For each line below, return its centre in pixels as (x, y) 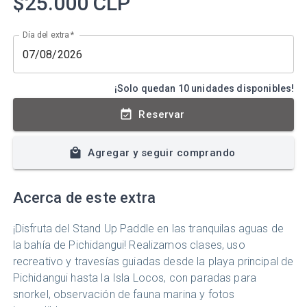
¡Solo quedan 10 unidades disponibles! (204, 89)
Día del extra (46, 35)
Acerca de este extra (84, 198)
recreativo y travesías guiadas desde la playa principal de (153, 261)
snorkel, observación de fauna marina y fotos (124, 294)
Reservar (162, 115)
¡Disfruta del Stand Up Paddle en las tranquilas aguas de (148, 228)
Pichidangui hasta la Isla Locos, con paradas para (135, 278)
